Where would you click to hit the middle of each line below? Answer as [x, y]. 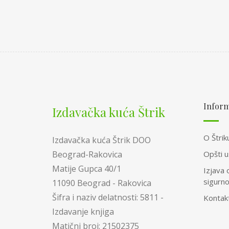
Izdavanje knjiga [83, 212]
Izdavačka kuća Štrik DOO [101, 140]
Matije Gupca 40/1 [87, 169]
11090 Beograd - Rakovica [102, 183]
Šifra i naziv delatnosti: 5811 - [108, 198]
